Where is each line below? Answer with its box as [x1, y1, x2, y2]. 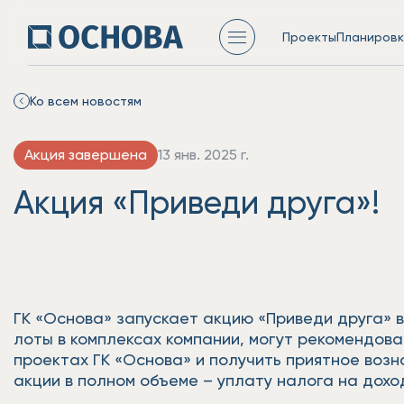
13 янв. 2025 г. [158, 146, 249, 163]
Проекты [282, 28, 336, 44]
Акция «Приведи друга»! [14, 182, 380, 222]
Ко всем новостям [30, 93, 142, 108]
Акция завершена [24, 146, 147, 163]
